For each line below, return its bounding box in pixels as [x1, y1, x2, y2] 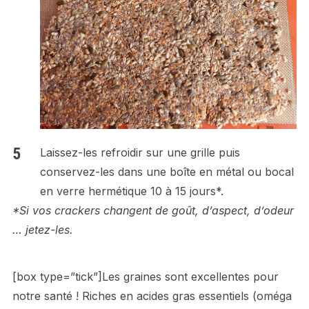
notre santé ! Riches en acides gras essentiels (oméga [12, 289, 292, 303]
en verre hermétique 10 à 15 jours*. [39, 184, 223, 199]
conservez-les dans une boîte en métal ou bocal [39, 165, 294, 179]
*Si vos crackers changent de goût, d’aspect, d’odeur [12, 203, 294, 218]
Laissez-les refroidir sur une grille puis [39, 146, 240, 160]
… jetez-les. [12, 223, 73, 237]
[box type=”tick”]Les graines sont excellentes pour [12, 270, 279, 284]
